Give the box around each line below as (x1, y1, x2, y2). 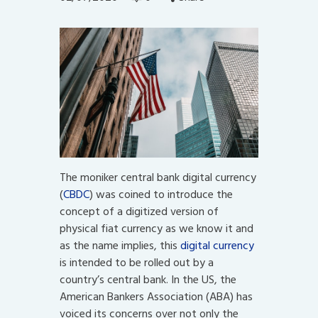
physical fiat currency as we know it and (60, 219, 253, 238)
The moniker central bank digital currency (60, 168, 256, 187)
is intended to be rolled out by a (60, 253, 214, 272)
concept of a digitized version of (60, 202, 219, 221)
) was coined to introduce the (89, 185, 233, 204)
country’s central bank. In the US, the (60, 270, 236, 289)
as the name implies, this (60, 236, 180, 255)
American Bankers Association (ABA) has (60, 287, 253, 306)
